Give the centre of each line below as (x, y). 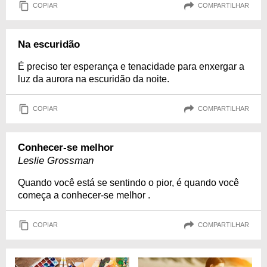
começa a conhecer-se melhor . (84, 195)
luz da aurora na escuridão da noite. (94, 79)
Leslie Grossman (56, 160)
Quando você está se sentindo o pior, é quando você (128, 182)
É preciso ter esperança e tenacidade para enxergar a (131, 66)
